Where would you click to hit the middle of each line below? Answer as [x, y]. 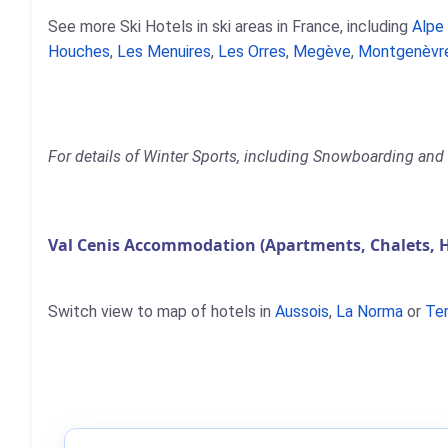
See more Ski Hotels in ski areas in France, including [230, 26]
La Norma [369, 311]
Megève [322, 51]
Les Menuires [164, 51]
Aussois [302, 311]
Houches [79, 51]
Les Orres [252, 51]
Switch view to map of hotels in [161, 311]
